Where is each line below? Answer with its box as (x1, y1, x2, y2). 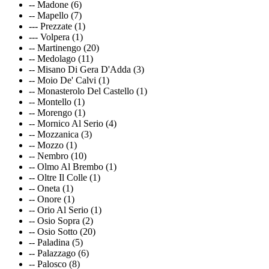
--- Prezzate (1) (29, 20, 85, 31)
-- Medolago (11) (29, 53, 93, 64)
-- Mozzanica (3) (29, 128, 92, 139)
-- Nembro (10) (29, 150, 86, 161)
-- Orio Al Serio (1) (29, 204, 101, 215)
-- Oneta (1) (29, 183, 73, 193)
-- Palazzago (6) (29, 247, 89, 258)
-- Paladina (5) (29, 237, 83, 247)
